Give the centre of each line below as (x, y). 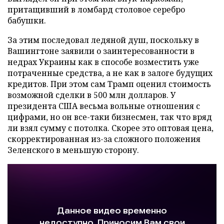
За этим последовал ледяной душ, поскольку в (103, 40)
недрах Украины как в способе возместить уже (103, 62)
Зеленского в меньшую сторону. (73, 150)
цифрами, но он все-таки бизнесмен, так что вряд (110, 117)
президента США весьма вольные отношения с (104, 106)
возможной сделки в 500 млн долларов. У (91, 95)
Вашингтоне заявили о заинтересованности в (101, 51)
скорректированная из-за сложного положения (104, 139)
